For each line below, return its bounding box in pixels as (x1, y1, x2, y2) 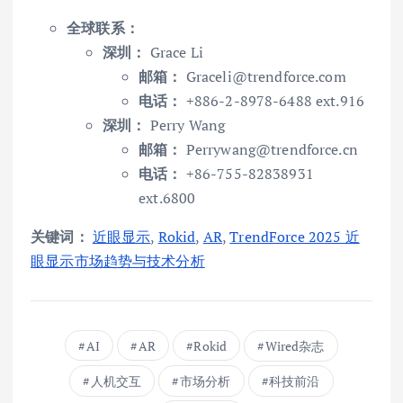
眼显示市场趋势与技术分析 (31, 251, 205, 272)
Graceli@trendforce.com (185, 67, 346, 87)
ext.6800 (139, 188, 196, 209)
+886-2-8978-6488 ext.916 (182, 91, 365, 112)
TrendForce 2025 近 (229, 227, 360, 247)
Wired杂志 (264, 337, 325, 355)
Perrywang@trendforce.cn (185, 139, 358, 160)
